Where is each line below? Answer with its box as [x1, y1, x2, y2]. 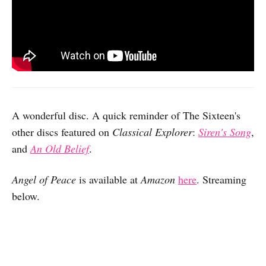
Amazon [141, 172, 175, 186]
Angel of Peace [12, 172, 79, 186]
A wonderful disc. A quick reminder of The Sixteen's [12, 107, 240, 122]
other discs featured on [12, 124, 112, 139]
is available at [79, 172, 141, 186]
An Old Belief [30, 141, 89, 156]
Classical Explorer [112, 124, 192, 139]
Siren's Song [198, 124, 251, 139]
